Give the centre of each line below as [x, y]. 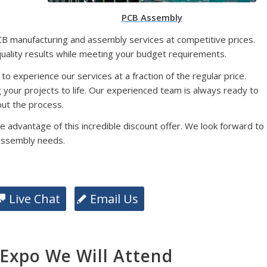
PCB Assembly [152, 18]
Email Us [114, 199]
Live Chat [34, 199]
